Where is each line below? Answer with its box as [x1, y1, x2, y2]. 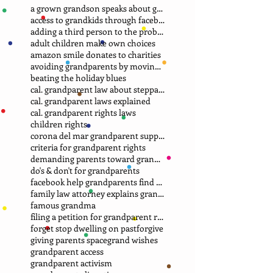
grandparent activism [30, 257, 112, 269]
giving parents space [30, 233, 107, 246]
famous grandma [30, 199, 96, 211]
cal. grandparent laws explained [30, 94, 151, 107]
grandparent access [30, 245, 104, 257]
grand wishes [107, 233, 158, 246]
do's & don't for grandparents [30, 164, 140, 176]
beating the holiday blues [30, 71, 126, 83]
